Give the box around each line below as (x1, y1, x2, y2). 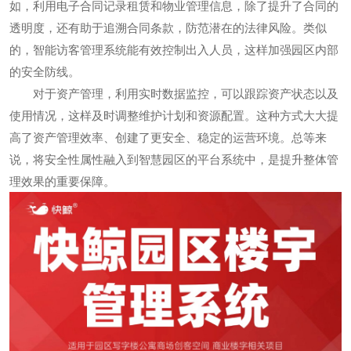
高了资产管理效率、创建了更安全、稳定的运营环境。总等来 (9, 129, 327, 146)
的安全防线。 (9, 63, 80, 80)
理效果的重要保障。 (9, 173, 115, 190)
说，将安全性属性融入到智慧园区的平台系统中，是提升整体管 (9, 151, 338, 168)
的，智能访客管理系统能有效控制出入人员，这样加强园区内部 (9, 42, 338, 58)
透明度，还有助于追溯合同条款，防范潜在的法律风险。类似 (9, 20, 327, 36)
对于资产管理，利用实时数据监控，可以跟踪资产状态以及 (33, 85, 338, 102)
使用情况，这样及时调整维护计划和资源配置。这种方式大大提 (9, 107, 338, 124)
